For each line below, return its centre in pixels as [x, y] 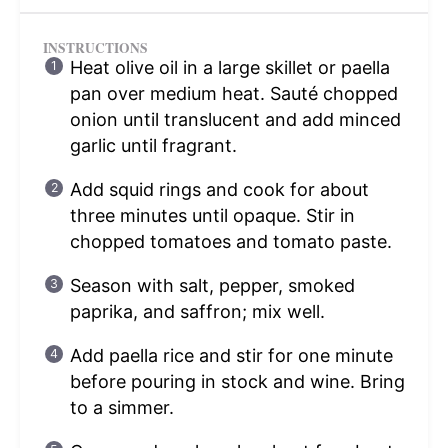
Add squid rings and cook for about [219, 189]
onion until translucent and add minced [235, 119]
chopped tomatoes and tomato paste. [230, 241]
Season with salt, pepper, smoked [212, 285]
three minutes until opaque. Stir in [212, 215]
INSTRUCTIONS [95, 47]
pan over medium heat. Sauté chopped [233, 93]
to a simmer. [121, 407]
